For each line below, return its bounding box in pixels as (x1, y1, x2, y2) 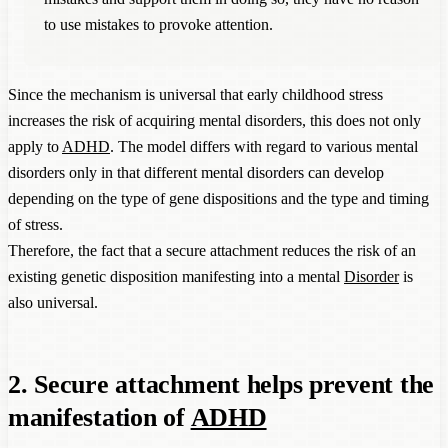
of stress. (8, 215, 63, 233)
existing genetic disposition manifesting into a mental (8, 267, 344, 285)
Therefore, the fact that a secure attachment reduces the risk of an (8, 241, 416, 259)
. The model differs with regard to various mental (110, 137, 418, 155)
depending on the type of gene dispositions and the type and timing (8, 189, 429, 207)
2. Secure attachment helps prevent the (8, 369, 435, 399)
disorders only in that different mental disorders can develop (8, 163, 384, 181)
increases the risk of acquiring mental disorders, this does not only (8, 111, 421, 129)
